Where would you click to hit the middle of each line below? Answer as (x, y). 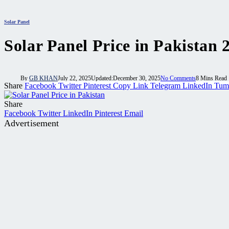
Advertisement (32, 123)
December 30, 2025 (137, 78)
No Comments (178, 78)
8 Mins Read (211, 78)
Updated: (102, 78)
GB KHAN (43, 78)
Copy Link (131, 86)
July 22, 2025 (74, 78)
